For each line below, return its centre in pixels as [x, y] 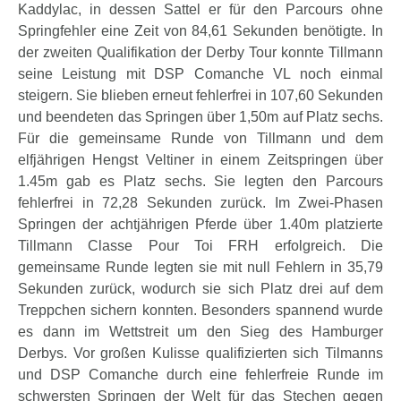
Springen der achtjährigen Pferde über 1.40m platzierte [200, 225]
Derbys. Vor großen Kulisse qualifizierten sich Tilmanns [200, 354]
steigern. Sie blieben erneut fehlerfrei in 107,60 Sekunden [200, 96]
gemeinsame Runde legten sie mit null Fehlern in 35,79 [200, 268]
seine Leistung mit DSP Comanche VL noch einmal [200, 74]
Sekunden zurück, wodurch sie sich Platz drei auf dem [200, 289]
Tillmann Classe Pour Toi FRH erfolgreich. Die [200, 246]
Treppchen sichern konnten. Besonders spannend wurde [200, 311]
